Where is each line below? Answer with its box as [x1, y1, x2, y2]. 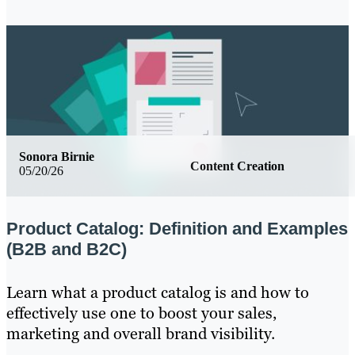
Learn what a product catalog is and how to [6, 281, 309, 303]
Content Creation [190, 158, 284, 173]
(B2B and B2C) [6, 239, 127, 259]
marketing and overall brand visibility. [6, 323, 275, 344]
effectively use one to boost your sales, [6, 302, 277, 323]
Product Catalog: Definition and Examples [6, 218, 348, 239]
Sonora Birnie [19, 149, 94, 163]
